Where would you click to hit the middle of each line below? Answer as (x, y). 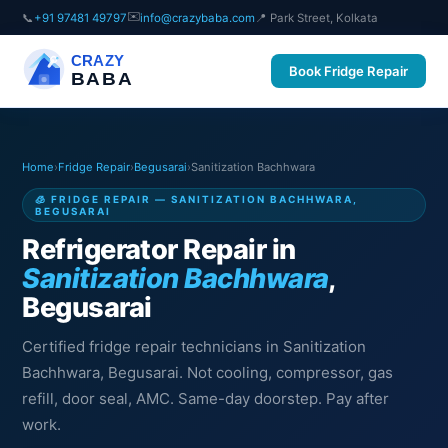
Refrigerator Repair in (159, 249)
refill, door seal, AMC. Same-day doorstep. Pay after (206, 398)
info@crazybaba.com (198, 17)
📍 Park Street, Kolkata (317, 17)
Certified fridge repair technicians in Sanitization (194, 346)
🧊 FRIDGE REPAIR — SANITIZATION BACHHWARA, (197, 199)
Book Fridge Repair (348, 71)
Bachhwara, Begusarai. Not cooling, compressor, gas (208, 372)
